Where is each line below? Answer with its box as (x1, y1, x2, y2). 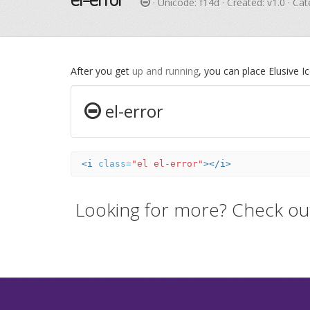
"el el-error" (131, 158, 203, 169)
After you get (71, 64, 132, 77)
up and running (132, 64, 199, 77)
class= (98, 158, 131, 169)
